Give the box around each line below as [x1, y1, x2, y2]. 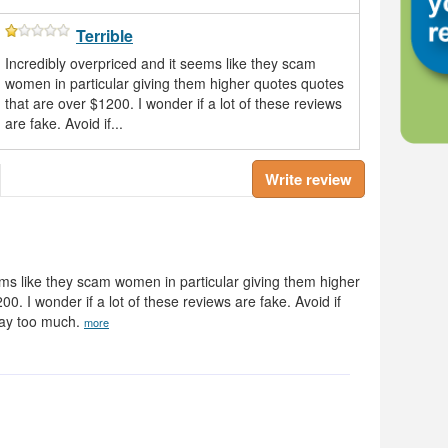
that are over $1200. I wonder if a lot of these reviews [5, 93, 342, 114]
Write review [265, 168, 352, 191]
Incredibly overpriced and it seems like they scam [5, 53, 316, 74]
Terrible [76, 24, 133, 48]
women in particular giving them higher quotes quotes [5, 73, 344, 94]
